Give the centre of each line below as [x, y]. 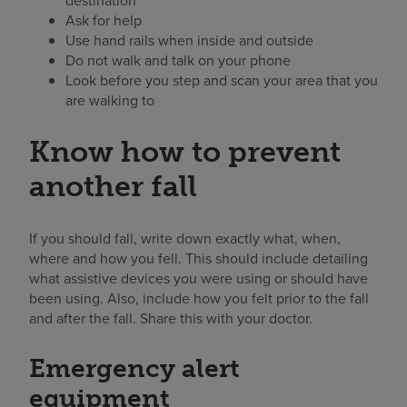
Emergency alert [134, 368]
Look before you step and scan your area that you [222, 80]
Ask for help [104, 20]
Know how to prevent [185, 152]
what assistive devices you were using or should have [199, 278]
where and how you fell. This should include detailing [199, 258]
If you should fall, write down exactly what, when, [185, 238]
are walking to [110, 100]
